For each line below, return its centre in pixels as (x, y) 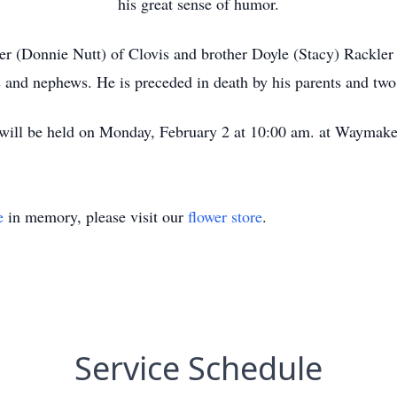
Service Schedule (198, 368)
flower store (225, 216)
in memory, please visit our (96, 216)
